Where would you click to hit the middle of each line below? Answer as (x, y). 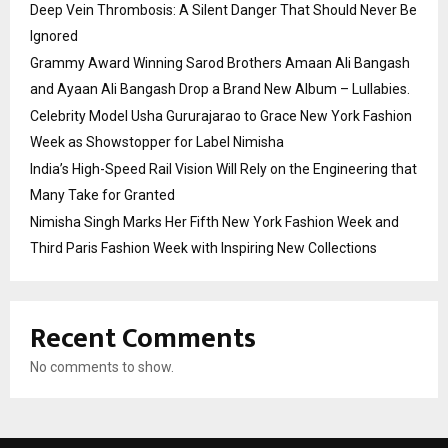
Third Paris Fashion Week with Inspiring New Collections (203, 248)
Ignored (54, 36)
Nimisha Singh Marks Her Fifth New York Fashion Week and (214, 222)
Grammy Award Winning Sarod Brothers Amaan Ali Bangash (220, 63)
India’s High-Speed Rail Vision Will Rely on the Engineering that (223, 169)
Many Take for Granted (102, 195)
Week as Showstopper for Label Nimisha (157, 142)
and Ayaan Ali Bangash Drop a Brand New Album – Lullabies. (220, 89)
